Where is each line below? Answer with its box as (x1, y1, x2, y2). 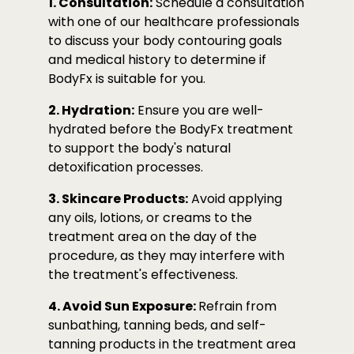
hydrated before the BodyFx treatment (48, 120, 293, 138)
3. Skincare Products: (48, 190, 188, 208)
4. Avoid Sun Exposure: (48, 297, 198, 315)
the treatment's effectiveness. (48, 265, 238, 284)
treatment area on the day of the (48, 228, 257, 246)
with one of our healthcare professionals (48, 13, 299, 31)
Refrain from (198, 297, 277, 315)
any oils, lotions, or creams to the (48, 209, 252, 227)
